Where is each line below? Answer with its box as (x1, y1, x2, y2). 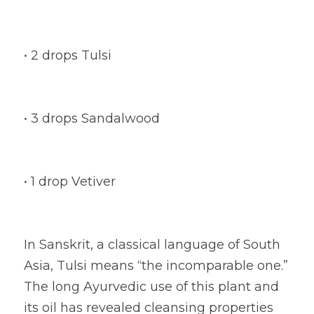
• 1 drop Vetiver (24, 174, 116, 189)
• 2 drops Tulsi (24, 48, 111, 63)
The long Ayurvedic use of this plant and (24, 279, 279, 294)
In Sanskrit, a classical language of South (24, 237, 280, 252)
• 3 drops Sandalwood (24, 111, 160, 126)
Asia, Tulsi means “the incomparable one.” (24, 258, 288, 273)
